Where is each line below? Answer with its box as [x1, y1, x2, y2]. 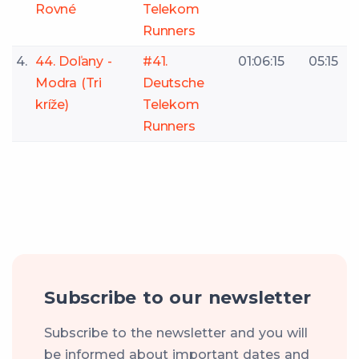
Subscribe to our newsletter [44, 286, 311, 309]
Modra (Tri [35, 75, 103, 91]
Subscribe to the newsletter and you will [44, 325, 308, 341]
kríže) [35, 96, 69, 112]
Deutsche [143, 75, 204, 91]
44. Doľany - [35, 53, 112, 69]
